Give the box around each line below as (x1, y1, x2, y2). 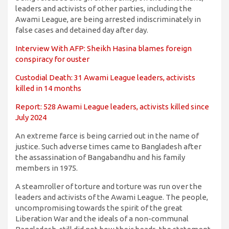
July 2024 (15, 113, 47, 122)
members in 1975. (15, 164, 78, 173)
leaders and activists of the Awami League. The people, (15, 193, 208, 202)
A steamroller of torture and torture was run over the (15, 182, 202, 191)
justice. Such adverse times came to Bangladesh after (15, 142, 201, 151)
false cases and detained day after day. (15, 26, 148, 35)
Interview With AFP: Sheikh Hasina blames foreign (15, 44, 192, 53)
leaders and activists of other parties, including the (15, 4, 192, 13)
